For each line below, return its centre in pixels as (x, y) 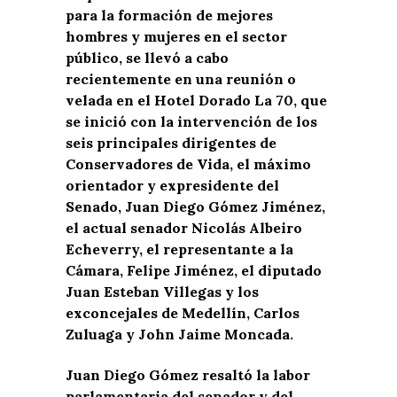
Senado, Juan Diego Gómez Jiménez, (195, 206)
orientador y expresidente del (172, 185)
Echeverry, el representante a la (179, 249)
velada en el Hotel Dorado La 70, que (196, 100)
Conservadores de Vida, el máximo (188, 163)
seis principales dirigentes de (171, 142)
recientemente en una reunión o (181, 78)
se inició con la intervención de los (191, 121)
